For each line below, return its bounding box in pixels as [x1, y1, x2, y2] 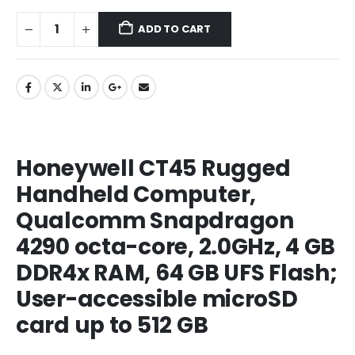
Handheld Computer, [16, 179, 256, 211]
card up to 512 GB [16, 310, 208, 342]
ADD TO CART [138, 21, 212, 37]
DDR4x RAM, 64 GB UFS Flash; [16, 258, 338, 289]
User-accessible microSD [16, 284, 298, 315]
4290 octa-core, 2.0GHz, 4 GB [16, 231, 336, 263]
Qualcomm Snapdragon [16, 205, 294, 237]
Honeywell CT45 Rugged [16, 153, 292, 185]
